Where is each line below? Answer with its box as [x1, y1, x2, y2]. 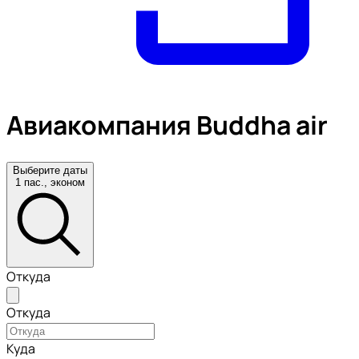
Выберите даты [13, 163, 87, 176]
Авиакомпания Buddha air [6, 107, 328, 143]
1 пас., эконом [15, 175, 85, 188]
